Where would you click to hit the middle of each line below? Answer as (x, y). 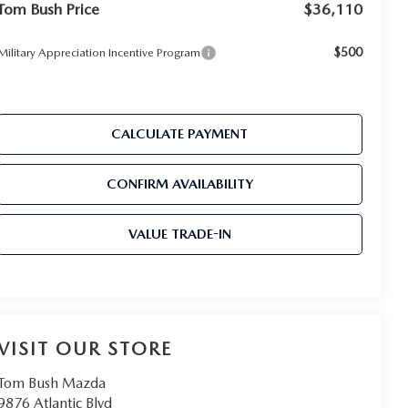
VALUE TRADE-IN (179, 235)
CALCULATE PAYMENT (180, 134)
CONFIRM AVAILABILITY (179, 184)
